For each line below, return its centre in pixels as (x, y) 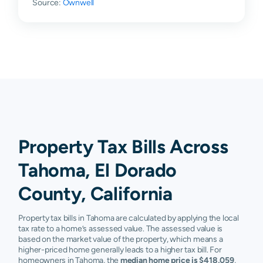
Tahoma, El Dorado (97, 170)
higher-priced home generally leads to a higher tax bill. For (120, 250)
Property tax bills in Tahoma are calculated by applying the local (129, 218)
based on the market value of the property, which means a (121, 239)
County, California (95, 194)
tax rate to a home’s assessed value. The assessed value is (121, 229)
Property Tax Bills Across (123, 147)
